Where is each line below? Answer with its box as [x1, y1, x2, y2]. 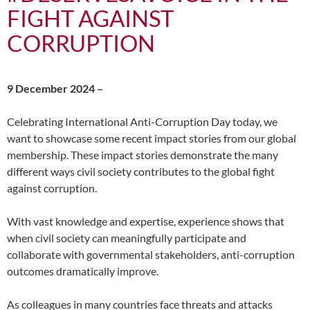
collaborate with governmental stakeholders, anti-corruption [7, 248, 295, 261]
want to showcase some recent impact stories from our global [7, 131, 296, 145]
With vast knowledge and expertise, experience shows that [7, 215, 284, 228]
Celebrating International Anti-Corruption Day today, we [7, 115, 277, 128]
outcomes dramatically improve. [7, 264, 158, 277]
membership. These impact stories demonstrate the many [7, 148, 278, 161]
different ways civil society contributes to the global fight [7, 165, 275, 178]
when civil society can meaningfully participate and [7, 231, 246, 244]
